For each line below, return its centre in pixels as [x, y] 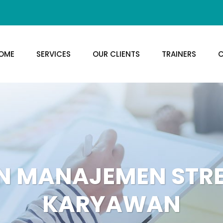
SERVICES [53, 54]
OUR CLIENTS [116, 54]
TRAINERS [179, 54]
